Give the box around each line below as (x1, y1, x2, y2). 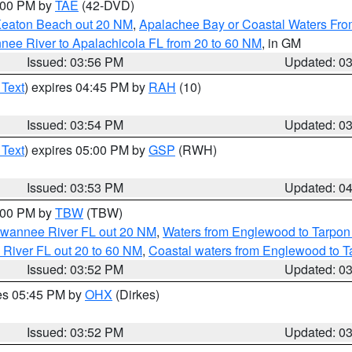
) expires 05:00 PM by (24, 141, 148, 159)
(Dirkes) (112, 285, 159, 303)
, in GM (262, 34, 301, 52)
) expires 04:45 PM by (24, 78, 148, 96)
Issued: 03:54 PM (27, 115, 124, 134)
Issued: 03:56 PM (27, 53, 124, 71)
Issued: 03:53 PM (27, 178, 124, 196)
